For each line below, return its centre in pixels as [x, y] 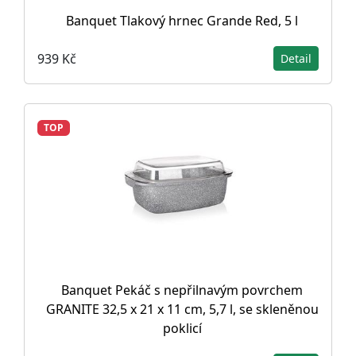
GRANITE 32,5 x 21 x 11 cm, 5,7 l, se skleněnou [182, 309]
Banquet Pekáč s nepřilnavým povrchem [182, 290]
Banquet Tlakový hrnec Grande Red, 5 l [182, 21]
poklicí [182, 328]
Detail [296, 58]
